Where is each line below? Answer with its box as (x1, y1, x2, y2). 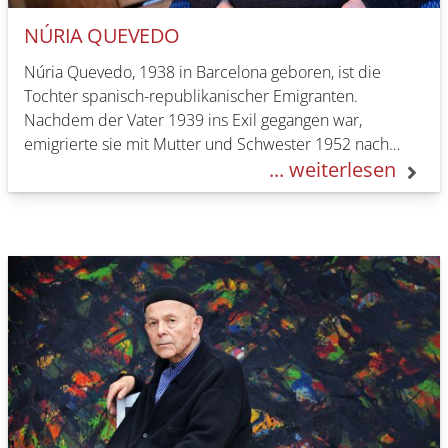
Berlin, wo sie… (24, 157, 129, 179)
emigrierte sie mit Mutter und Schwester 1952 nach (24, 133, 389, 155)
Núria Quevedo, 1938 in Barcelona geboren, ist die (24, 61, 381, 83)
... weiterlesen (269, 156, 396, 183)
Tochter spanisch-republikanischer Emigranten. (24, 85, 358, 107)
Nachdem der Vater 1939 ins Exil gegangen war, (24, 109, 362, 131)
